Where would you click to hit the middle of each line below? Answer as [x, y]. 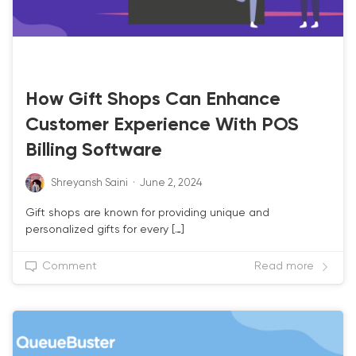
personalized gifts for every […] [105, 230]
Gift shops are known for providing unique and [147, 213]
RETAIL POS [55, 66]
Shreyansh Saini [89, 184]
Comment [70, 267]
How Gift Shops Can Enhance [153, 100]
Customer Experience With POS [162, 126]
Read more [284, 267]
